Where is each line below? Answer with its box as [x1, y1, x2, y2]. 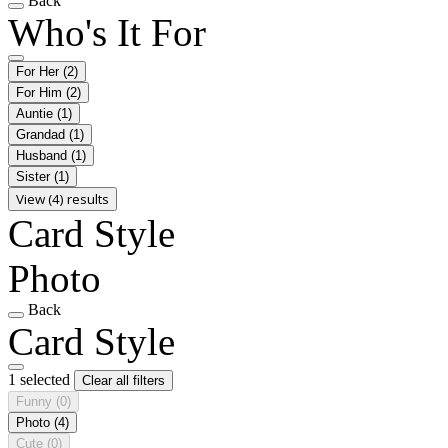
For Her [16, 63, 63, 79]
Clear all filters [82, 372, 165, 388]
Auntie [16, 105, 57, 121]
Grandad [16, 126, 69, 142]
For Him [16, 84, 66, 100]
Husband [16, 147, 71, 163]
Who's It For [8, 10, 206, 54]
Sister [16, 168, 54, 184]
